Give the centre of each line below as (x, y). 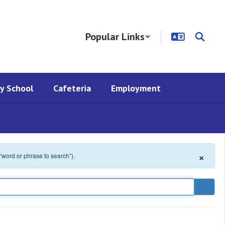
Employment (136, 88)
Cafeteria (72, 88)
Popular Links (115, 36)
